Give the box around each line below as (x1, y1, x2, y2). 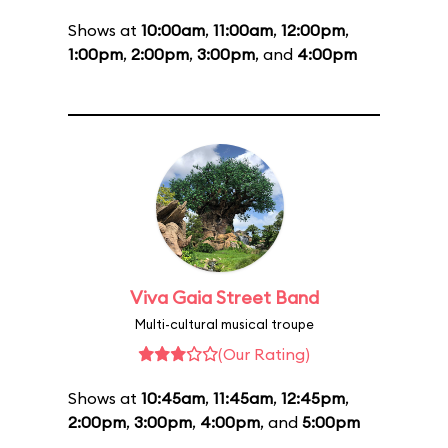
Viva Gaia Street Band (129, 286, 319, 309)
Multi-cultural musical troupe (134, 316, 314, 332)
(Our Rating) (218, 344, 310, 364)
